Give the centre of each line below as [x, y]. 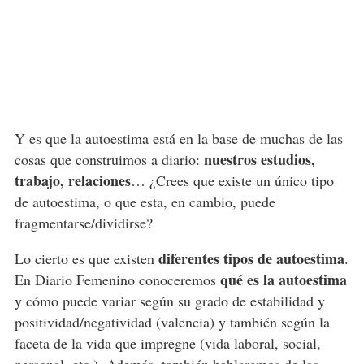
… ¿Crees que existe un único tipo [232, 181]
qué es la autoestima [283, 280]
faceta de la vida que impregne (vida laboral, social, [167, 343]
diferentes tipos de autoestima [251, 259]
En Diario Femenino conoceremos [117, 280]
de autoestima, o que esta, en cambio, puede [145, 202]
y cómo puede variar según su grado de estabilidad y [169, 301]
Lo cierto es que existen [86, 259]
